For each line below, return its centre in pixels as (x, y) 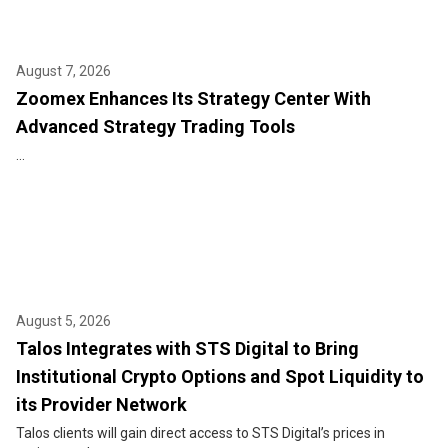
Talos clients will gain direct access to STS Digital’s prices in (200, 433)
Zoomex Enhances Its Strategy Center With (193, 99)
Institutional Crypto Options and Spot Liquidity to (220, 377)
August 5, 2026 (63, 321)
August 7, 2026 (63, 71)
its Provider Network (101, 405)
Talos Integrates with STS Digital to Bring (187, 349)
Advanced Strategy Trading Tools (155, 127)
